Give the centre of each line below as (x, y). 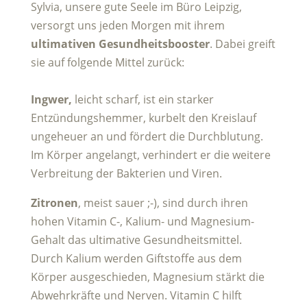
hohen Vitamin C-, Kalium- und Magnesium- (142, 221)
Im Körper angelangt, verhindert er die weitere (150, 155)
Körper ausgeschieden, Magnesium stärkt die (147, 277)
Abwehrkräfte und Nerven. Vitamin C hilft (136, 295)
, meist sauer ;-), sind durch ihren (163, 202)
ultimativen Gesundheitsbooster (120, 44)
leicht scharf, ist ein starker (143, 99)
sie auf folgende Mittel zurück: (107, 62)
